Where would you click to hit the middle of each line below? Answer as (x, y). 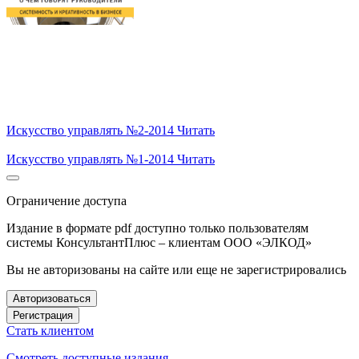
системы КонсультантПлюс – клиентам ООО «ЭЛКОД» (159, 242)
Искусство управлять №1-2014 (90, 159)
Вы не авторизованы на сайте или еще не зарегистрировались (176, 269)
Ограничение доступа (67, 200)
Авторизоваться (52, 298)
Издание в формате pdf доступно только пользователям (157, 228)
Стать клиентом (50, 330)
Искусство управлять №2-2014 (90, 130)
